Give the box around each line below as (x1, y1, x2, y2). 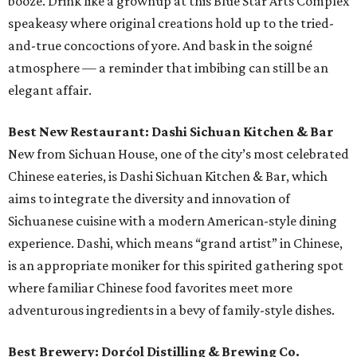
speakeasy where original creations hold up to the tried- (8, 14, 334, 31)
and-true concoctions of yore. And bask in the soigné (8, 37, 312, 53)
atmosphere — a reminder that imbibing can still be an (8, 59, 328, 76)
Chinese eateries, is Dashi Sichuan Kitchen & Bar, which (8, 167, 328, 184)
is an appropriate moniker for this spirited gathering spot (8, 257, 343, 273)
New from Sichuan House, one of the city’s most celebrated (8, 145, 349, 162)
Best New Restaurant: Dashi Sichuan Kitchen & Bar (8, 123, 334, 139)
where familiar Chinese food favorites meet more (8, 279, 292, 296)
